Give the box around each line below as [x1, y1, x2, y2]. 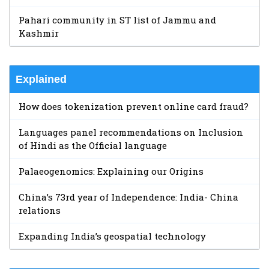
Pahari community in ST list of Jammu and [19, 13, 216, 26]
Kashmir [19, 26, 59, 39]
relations [19, 204, 61, 216]
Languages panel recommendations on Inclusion [19, 125, 243, 138]
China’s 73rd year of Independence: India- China [19, 190, 238, 203]
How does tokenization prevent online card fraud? [19, 100, 249, 112]
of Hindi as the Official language [19, 139, 167, 151]
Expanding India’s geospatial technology [19, 229, 206, 242]
